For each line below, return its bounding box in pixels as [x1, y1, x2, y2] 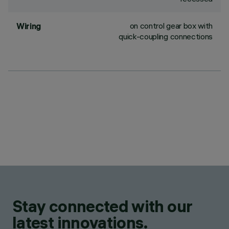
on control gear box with [129, 20, 213, 31]
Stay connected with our [12, 196, 193, 216]
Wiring [16, 21, 41, 31]
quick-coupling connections [119, 31, 213, 41]
